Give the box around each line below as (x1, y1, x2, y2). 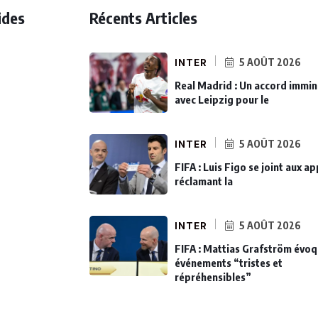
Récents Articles (89, 8, 197, 28)
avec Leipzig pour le (175, 93, 269, 106)
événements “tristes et (175, 256, 283, 270)
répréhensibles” (175, 270, 251, 284)
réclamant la (175, 175, 233, 188)
